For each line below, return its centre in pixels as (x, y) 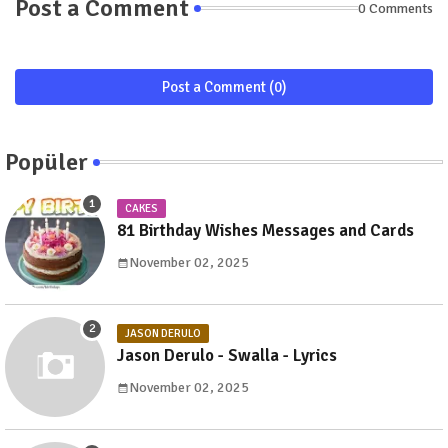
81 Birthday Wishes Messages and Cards (265, 231)
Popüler (46, 162)
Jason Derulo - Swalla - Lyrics (227, 356)
